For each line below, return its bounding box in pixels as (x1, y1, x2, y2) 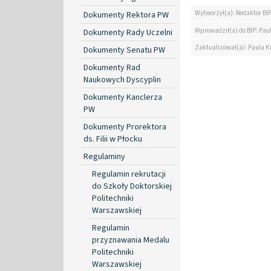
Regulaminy (83, 150, 125, 163)
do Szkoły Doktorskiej (92, 180, 172, 192)
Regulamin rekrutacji (92, 168, 166, 180)
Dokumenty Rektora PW (83, 8, 169, 21)
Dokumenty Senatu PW (83, 44, 165, 56)
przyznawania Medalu (92, 233, 169, 246)
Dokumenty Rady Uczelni (83, 26, 172, 39)
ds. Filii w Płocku (83, 132, 142, 145)
